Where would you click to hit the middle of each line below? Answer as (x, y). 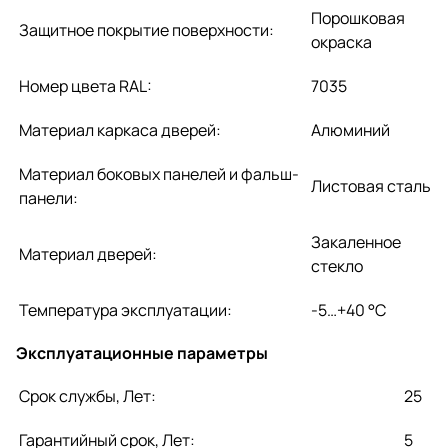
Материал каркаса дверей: (120, 129)
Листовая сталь (371, 185)
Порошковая (358, 17)
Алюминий (350, 129)
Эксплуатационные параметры (142, 352)
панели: (48, 197)
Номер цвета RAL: (85, 85)
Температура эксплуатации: (125, 309)
